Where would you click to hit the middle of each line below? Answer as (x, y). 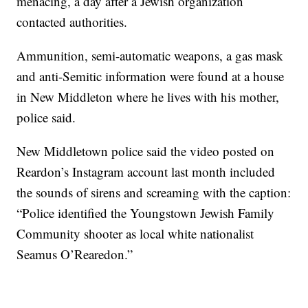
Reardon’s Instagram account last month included (146, 172)
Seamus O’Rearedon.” (75, 254)
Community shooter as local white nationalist (135, 234)
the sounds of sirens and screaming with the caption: (154, 192)
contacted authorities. (72, 22)
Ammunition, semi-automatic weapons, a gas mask (150, 56)
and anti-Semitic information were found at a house (151, 76)
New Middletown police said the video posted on (146, 151)
